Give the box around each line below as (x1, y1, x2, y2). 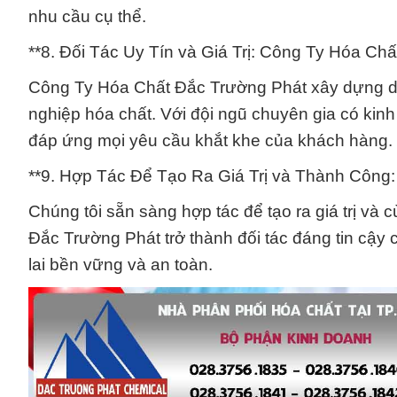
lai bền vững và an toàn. (28, 255, 213, 275)
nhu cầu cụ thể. (28, 7, 146, 27)
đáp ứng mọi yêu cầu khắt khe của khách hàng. (28, 131, 393, 151)
